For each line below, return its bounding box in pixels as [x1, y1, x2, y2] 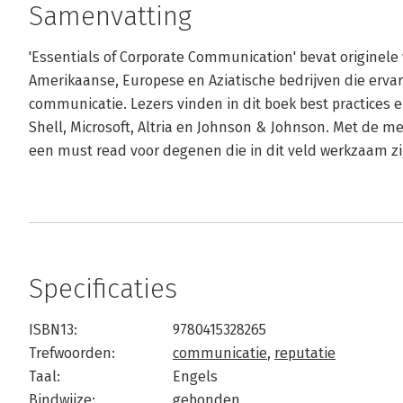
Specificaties [29, 273, 177, 305]
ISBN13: [29, 321, 77, 338]
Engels [173, 368, 218, 385]
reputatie [274, 345, 336, 362]
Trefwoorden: [29, 345, 115, 362]
